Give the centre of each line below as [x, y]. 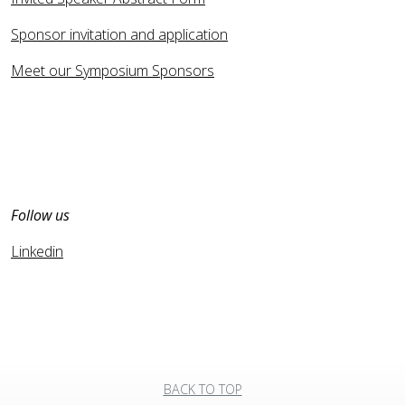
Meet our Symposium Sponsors [113, 70]
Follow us [40, 215]
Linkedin [37, 251]
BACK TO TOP [202, 389]
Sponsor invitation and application [119, 34]
